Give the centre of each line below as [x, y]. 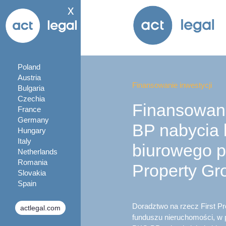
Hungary [32, 130]
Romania [33, 162]
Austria [29, 77]
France [29, 109]
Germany [33, 120]
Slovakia [32, 173]
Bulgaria [31, 88]
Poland [29, 67]
